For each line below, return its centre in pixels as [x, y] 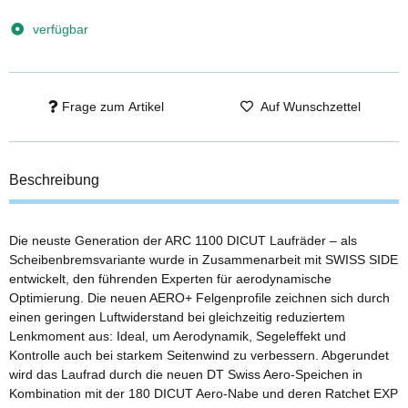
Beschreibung [54, 179]
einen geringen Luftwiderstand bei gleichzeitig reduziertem [177, 316]
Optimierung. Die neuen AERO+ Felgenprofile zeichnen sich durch [199, 297]
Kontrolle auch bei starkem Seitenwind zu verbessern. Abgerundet [199, 355]
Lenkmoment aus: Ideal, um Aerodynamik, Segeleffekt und [178, 336]
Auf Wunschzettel [311, 106]
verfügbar [60, 29]
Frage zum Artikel [112, 106]
